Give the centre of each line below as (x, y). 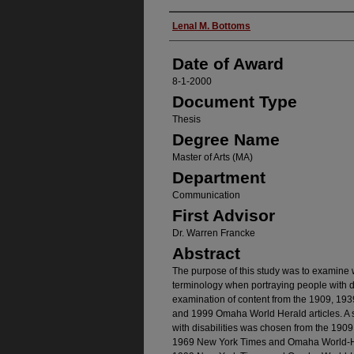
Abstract (206, 253)
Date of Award (228, 64)
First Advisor (224, 215)
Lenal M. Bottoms (211, 26)
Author (194, 26)
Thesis (186, 119)
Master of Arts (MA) (213, 157)
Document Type (235, 102)
